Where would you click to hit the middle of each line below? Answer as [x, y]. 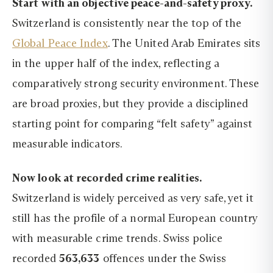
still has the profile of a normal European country [135, 218]
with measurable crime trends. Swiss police [117, 238]
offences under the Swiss [163, 258]
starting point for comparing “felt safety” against [133, 124]
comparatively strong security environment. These [136, 84]
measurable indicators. [67, 144]
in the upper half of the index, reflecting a [116, 64]
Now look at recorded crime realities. [107, 178]
